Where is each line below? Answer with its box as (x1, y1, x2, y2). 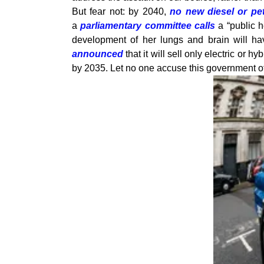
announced (72, 49, 123, 60)
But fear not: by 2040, (72, 6, 170, 17)
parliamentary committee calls (80, 21, 216, 31)
